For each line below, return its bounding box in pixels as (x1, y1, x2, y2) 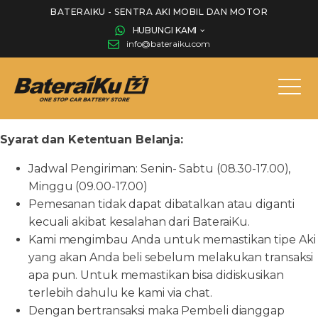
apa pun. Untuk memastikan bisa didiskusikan (28, 268, 284, 282)
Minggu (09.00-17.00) (28, 180, 148, 193)
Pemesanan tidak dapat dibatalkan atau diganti (28, 197, 295, 211)
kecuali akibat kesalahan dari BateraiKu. (28, 215, 250, 229)
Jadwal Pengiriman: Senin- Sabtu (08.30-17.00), (28, 162, 291, 175)
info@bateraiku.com (126, 38, 211, 49)
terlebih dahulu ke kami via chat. (28, 286, 212, 300)
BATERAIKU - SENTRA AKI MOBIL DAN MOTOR (50, 6, 268, 17)
